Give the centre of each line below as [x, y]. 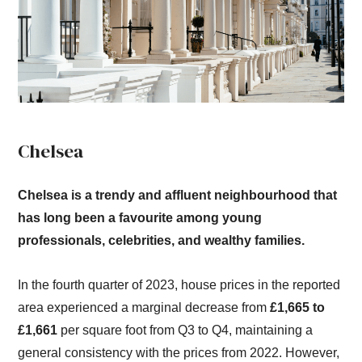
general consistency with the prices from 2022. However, [179, 352]
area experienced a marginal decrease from [144, 307]
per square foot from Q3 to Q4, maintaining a [185, 330]
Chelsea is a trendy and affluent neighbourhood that [178, 195]
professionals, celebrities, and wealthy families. [162, 240]
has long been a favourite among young [140, 217]
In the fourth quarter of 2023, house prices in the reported [179, 284]
